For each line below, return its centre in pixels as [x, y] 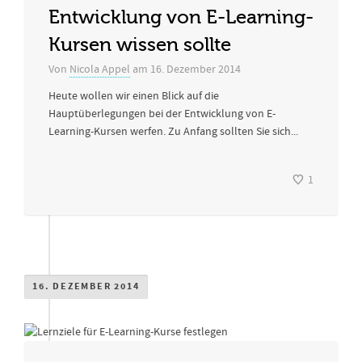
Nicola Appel [100, 69]
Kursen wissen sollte [140, 45]
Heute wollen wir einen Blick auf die [134, 96]
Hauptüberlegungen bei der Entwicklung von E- [162, 114]
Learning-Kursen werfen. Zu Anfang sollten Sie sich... [173, 132]
